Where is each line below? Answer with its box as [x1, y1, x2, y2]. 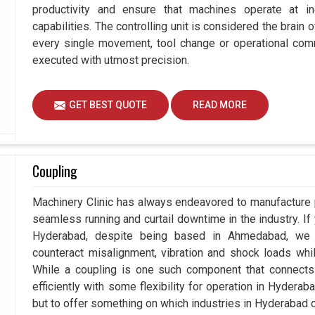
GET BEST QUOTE [69, 99, 148, 111]
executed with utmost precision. [32, 53, 190, 67]
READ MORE [193, 99, 247, 111]
